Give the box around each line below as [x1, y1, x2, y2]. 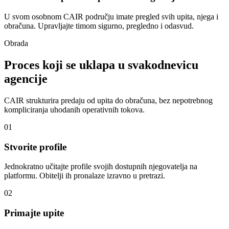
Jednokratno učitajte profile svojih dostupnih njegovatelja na [4, 162, 197, 171]
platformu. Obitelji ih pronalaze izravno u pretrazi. [4, 171, 165, 180]
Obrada [4, 39, 28, 48]
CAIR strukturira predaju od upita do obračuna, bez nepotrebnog [4, 96, 213, 105]
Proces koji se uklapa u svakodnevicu [4, 58, 198, 72]
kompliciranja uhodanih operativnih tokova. [4, 105, 145, 114]
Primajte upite [4, 208, 64, 219]
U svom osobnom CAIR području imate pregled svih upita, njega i [4, 12, 218, 21]
